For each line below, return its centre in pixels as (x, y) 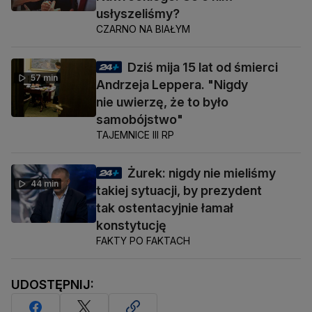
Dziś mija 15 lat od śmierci (203, 67)
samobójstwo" (140, 119)
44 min (45, 183)
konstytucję (131, 225)
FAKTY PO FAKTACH (143, 240)
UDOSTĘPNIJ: (53, 284)
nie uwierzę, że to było (162, 102)
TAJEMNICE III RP (135, 134)
